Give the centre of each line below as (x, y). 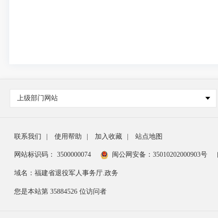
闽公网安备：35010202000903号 (160, 154)
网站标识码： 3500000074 (53, 154)
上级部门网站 (37, 98)
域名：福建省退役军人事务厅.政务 (66, 173)
